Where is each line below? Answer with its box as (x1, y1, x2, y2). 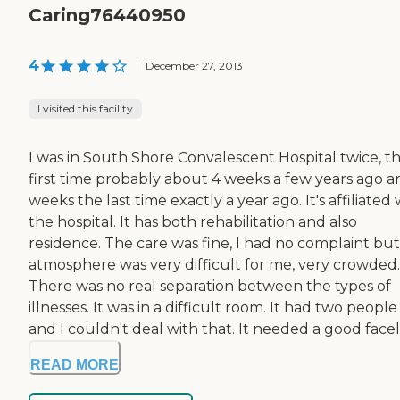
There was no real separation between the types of (29, 278, 391, 296)
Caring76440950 (29, 4, 186, 27)
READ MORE (30, 357, 119, 373)
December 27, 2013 (146, 59, 243, 73)
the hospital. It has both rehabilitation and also (29, 213, 357, 231)
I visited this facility (37, 102, 133, 116)
